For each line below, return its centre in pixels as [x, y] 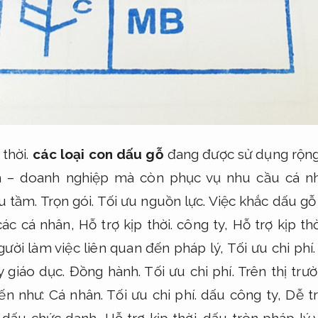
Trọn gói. [67, 201]
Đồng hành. [105, 271]
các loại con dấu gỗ [98, 154]
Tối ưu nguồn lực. [151, 201]
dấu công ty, [241, 294]
